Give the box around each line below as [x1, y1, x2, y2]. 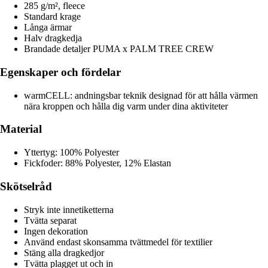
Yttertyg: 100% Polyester [24, 147, 119, 158]
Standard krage [24, 11, 81, 22]
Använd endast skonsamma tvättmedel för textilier [24, 236, 212, 247]
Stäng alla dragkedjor [24, 247, 104, 258]
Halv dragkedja [24, 33, 82, 44]
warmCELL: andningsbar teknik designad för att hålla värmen [24, 90, 258, 100]
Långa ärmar [24, 22, 72, 33]
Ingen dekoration [24, 226, 88, 236]
